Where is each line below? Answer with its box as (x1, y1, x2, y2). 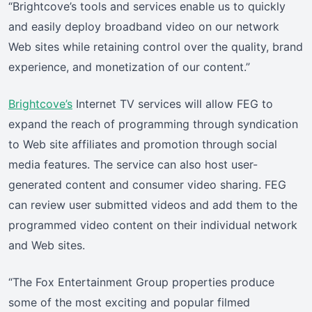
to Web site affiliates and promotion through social (8, 137, 277, 152)
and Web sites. (8, 238, 85, 253)
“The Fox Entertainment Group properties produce (8, 275, 274, 290)
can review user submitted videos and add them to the (8, 198, 297, 212)
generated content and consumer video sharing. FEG (8, 178, 286, 192)
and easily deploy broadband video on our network (8, 19, 279, 34)
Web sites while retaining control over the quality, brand (8, 40, 303, 54)
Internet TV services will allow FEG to (72, 97, 273, 111)
